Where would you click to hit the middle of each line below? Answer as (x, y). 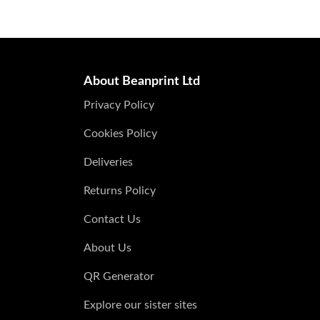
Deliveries (108, 162)
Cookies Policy (120, 133)
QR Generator (119, 276)
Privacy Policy (119, 105)
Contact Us (112, 219)
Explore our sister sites (140, 305)
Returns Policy (120, 190)
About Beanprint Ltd (142, 81)
